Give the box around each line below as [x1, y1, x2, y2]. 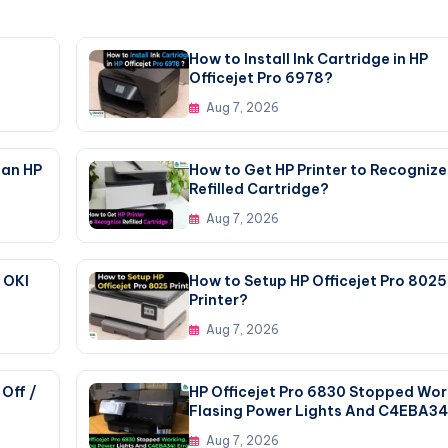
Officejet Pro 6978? [188, 68, 333, 87]
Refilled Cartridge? [188, 179, 329, 198]
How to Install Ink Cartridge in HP [188, 49, 428, 68]
